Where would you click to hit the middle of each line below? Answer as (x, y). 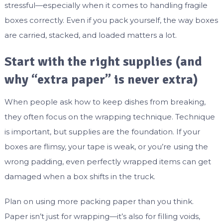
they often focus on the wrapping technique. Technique (110, 117)
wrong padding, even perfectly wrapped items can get (108, 162)
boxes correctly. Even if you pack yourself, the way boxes (111, 20)
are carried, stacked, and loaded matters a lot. (90, 35)
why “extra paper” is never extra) (101, 80)
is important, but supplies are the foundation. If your (102, 132)
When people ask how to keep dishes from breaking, (105, 102)
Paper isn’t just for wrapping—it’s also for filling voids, (102, 217)
